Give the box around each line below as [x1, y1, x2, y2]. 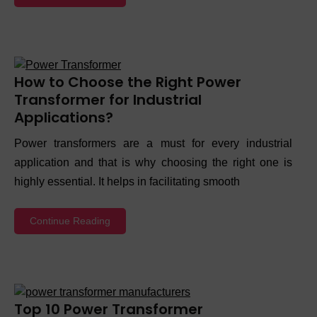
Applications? [14, 107, 113, 127]
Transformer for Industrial [14, 89, 202, 110]
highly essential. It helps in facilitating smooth [14, 175, 240, 188]
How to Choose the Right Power [14, 71, 241, 92]
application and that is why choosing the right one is [14, 156, 292, 168]
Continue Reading [30, 214, 110, 226]
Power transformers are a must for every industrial [14, 137, 292, 149]
